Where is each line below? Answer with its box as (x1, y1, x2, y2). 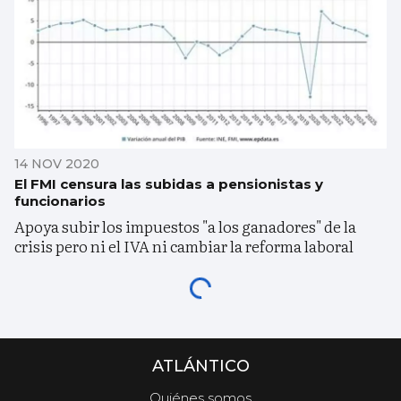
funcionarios (14, 192, 106, 209)
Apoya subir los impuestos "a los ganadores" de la (14, 214, 356, 237)
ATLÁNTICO (151, 355, 250, 376)
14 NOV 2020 (14, 155, 99, 172)
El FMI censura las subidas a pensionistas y (14, 175, 323, 192)
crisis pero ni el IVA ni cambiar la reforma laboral (14, 234, 354, 257)
